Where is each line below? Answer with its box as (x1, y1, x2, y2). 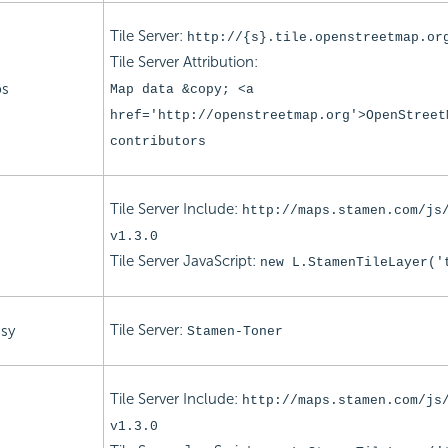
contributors (109, 133, 206, 149)
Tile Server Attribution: (109, 52, 258, 71)
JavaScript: (182, 251, 260, 270)
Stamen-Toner (186, 323, 283, 339)
